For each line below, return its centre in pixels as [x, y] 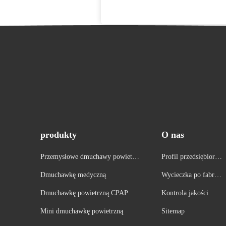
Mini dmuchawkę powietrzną [81, 211]
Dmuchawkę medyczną [73, 175]
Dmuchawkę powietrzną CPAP [84, 193]
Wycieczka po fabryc [191, 175]
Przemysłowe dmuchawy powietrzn [91, 157]
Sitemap [173, 211]
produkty [58, 135]
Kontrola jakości [185, 193]
